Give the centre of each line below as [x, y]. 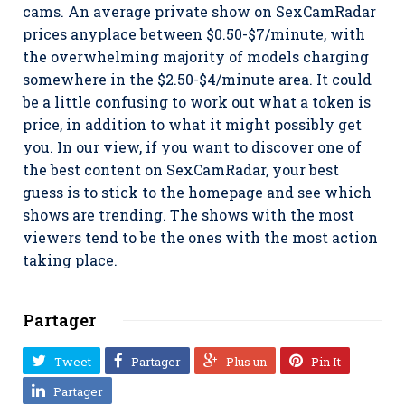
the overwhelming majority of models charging [196, 57]
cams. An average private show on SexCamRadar [199, 11]
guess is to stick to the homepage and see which [197, 192]
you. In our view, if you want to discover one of [192, 147]
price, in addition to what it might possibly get [192, 124]
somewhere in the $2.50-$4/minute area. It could [197, 79]
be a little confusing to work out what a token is [197, 102]
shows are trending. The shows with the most [188, 215]
